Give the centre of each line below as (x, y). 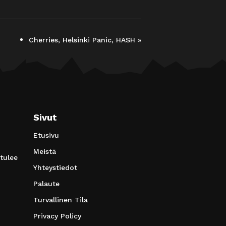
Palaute (46, 183)
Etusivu (46, 135)
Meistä (45, 151)
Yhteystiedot (55, 167)
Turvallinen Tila (61, 200)
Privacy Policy (57, 216)
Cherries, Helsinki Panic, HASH (83, 40)
